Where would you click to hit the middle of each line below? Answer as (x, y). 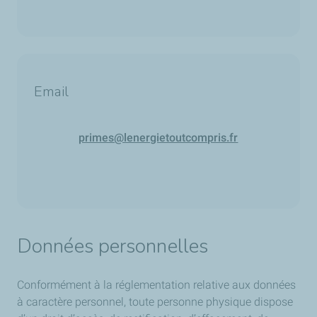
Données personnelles (113, 246)
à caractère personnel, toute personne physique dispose (155, 302)
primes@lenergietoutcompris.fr (158, 138)
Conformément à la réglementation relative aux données (156, 285)
